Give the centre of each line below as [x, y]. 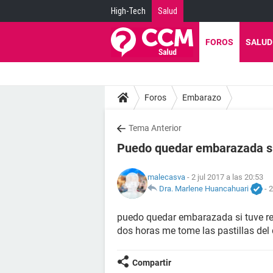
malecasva [166, 177]
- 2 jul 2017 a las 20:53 [224, 177]
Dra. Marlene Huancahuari [204, 188]
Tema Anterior [155, 128]
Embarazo [202, 97]
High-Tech [128, 11]
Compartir [152, 263]
